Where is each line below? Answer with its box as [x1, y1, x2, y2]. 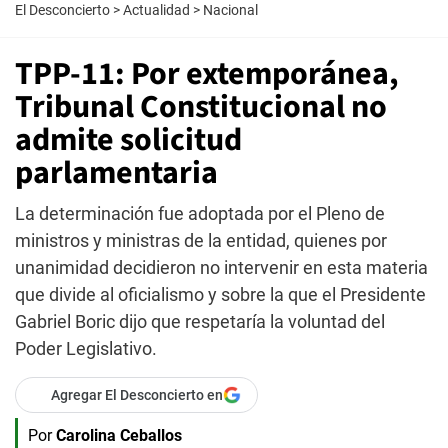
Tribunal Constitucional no [15, 84, 387, 130]
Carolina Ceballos [56, 426, 182, 445]
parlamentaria [15, 150, 218, 196]
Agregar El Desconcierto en [51, 387, 223, 403]
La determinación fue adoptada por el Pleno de [15, 203, 385, 224]
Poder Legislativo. [15, 338, 157, 359]
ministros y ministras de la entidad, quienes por [15, 230, 387, 251]
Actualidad [123, 2, 190, 18]
